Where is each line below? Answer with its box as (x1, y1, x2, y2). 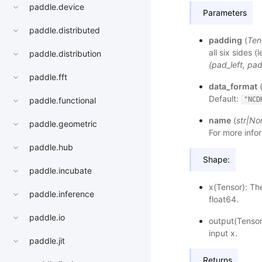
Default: (208, 94, 241, 104)
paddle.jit (29, 236, 65, 246)
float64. (208, 194, 239, 204)
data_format (208, 81, 257, 91)
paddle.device (29, 2, 84, 12)
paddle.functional (29, 95, 96, 106)
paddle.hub (29, 142, 73, 153)
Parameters (203, 8, 247, 18)
